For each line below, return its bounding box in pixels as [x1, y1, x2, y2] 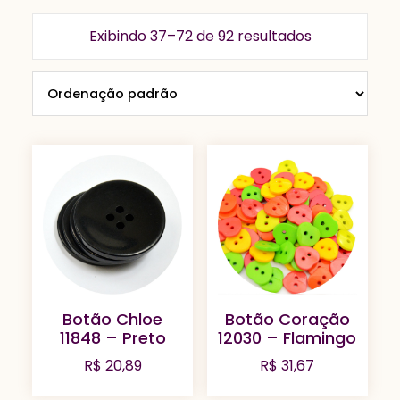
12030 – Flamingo [218, 327, 357, 350]
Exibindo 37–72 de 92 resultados [88, 26, 312, 46]
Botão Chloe [62, 308, 163, 331]
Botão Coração [224, 308, 350, 331]
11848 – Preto [59, 327, 166, 350]
